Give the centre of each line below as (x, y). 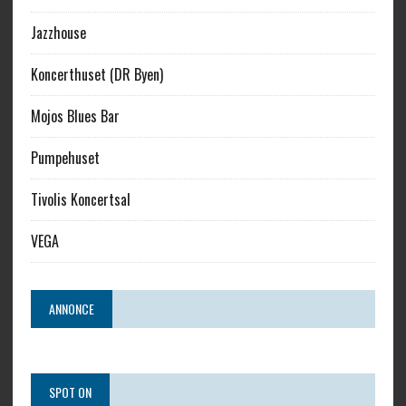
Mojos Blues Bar (75, 116)
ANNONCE (71, 309)
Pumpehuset (65, 158)
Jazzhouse (58, 33)
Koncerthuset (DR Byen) (97, 74)
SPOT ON (70, 392)
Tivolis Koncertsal (80, 199)
